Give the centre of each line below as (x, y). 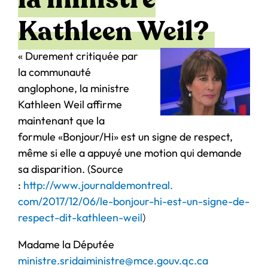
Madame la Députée (66, 244)
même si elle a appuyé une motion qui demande (130, 153)
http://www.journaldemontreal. (98, 185)
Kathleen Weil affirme (70, 104)
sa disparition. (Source (71, 169)
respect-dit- (47, 217)
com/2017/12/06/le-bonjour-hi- (92, 201)
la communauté (54, 72)
